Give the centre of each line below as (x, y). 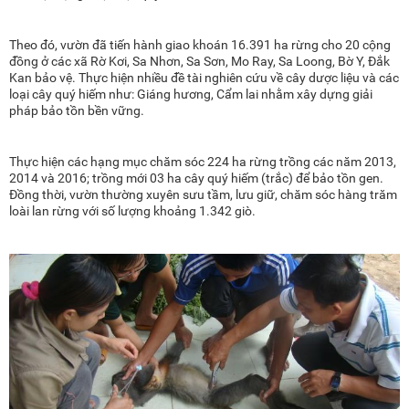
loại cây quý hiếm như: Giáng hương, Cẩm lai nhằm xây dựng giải (191, 94)
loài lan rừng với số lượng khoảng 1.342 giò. (132, 211)
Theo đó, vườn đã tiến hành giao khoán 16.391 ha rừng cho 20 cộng (200, 45)
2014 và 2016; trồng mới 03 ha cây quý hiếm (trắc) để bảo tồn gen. (196, 178)
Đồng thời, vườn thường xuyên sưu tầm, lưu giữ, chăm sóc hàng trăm (203, 195)
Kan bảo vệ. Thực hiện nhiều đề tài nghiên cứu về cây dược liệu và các (204, 78)
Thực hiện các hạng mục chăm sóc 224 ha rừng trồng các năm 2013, (203, 162)
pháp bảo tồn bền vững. (77, 111)
